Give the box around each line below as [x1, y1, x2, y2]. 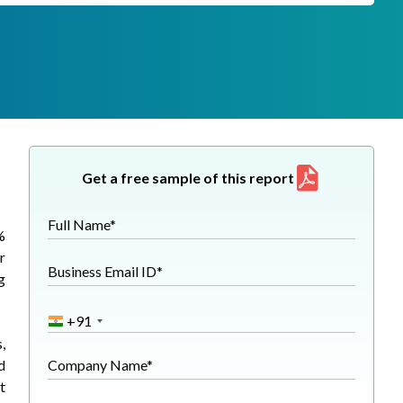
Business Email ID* [48, 263, 163, 280]
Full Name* [48, 216, 116, 233]
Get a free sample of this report [82, 169, 294, 186]
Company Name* [48, 356, 153, 373]
